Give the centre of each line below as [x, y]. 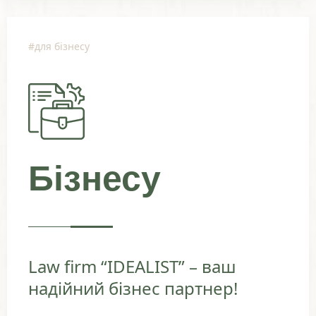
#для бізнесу [59, 47]
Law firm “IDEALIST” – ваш [132, 267]
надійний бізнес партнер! [133, 288]
